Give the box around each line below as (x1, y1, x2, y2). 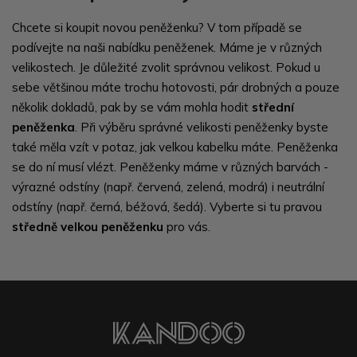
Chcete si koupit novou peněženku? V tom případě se (12, 20, 302, 35)
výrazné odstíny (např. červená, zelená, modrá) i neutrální (12, 179, 324, 194)
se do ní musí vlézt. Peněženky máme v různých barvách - (12, 159, 328, 175)
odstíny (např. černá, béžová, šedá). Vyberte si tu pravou (12, 199, 322, 214)
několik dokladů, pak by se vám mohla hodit (12, 100, 252, 115)
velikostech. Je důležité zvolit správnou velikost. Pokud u (12, 60, 320, 75)
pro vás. (163, 219, 210, 234)
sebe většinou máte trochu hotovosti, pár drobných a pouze (12, 80, 339, 95)
